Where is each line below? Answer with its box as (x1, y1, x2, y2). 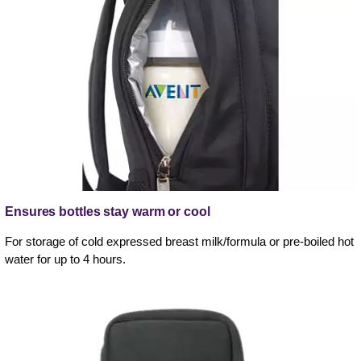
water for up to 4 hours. (5, 251, 126, 266)
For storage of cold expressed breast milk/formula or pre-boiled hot (5, 234, 354, 248)
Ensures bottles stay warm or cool (5, 204, 210, 218)
